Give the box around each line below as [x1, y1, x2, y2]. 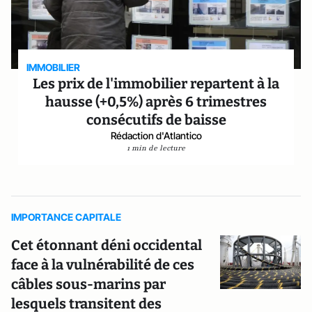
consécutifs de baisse [86, 111, 226, 128]
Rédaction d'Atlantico [110, 130, 202, 141]
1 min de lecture [127, 143, 185, 153]
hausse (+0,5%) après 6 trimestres [45, 93, 267, 110]
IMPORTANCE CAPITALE [11, 211, 121, 223]
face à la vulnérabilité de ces [11, 256, 194, 273]
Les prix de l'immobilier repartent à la [33, 75, 279, 92]
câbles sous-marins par [11, 276, 166, 292]
